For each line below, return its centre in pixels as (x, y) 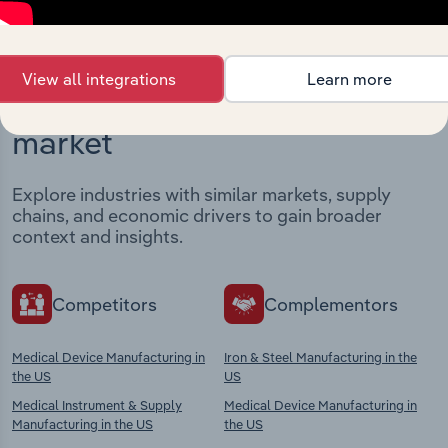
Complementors (331, 304)
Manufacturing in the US (82, 424)
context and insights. (97, 237)
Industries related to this (192, 103)
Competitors (104, 304)
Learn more (349, 79)
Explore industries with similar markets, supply (201, 195)
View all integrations (99, 79)
